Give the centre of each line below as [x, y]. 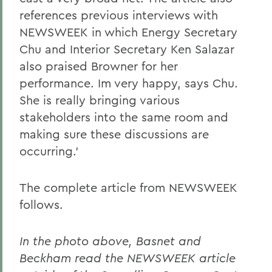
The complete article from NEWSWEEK [128, 187]
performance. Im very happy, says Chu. [129, 83]
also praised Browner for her [99, 66]
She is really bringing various [100, 100]
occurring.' [49, 151]
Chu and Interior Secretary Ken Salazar [127, 49]
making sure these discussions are [114, 134]
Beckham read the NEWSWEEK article [127, 258]
